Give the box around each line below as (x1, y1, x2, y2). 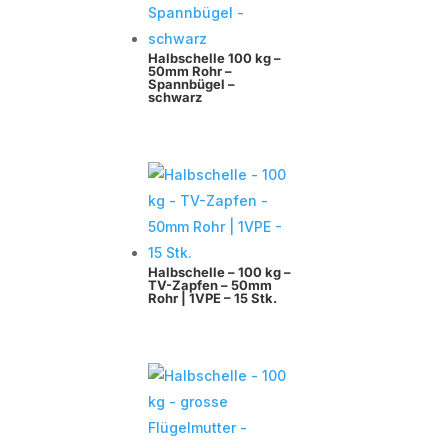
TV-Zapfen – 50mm (148, 277, 273, 294)
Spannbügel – (148, 76, 236, 93)
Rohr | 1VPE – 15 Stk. (148, 290, 278, 307)
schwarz (148, 89, 203, 106)
